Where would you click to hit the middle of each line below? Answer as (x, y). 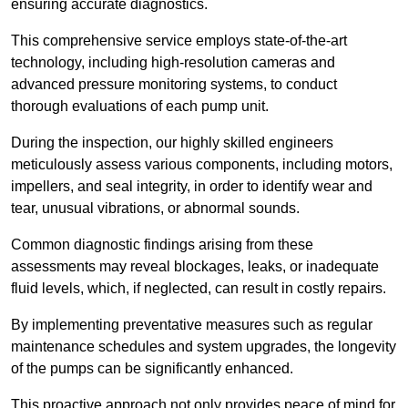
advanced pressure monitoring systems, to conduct (174, 85)
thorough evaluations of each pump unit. (140, 107)
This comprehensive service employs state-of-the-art (179, 41)
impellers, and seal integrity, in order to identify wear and (192, 187)
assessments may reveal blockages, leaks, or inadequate (195, 267)
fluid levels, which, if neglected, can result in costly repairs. (199, 289)
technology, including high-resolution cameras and (173, 63)
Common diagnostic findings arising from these (162, 245)
